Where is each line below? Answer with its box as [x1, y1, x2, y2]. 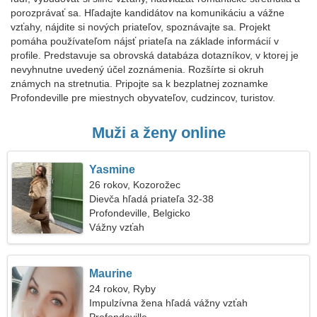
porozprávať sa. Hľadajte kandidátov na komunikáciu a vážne [11, 7, 284, 18]
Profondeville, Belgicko [89, 207, 191, 219]
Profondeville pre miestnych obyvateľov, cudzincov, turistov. [11, 92, 275, 103]
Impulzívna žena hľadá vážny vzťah [89, 297, 248, 309]
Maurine [89, 267, 133, 279]
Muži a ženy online [91, 124, 226, 142]
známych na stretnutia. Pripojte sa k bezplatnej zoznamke [11, 78, 268, 89]
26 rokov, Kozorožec [89, 179, 181, 190]
